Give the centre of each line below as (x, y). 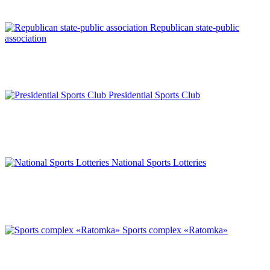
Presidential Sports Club (154, 95)
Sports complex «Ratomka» (175, 230)
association (26, 38)
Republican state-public (195, 27)
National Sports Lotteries (159, 162)
